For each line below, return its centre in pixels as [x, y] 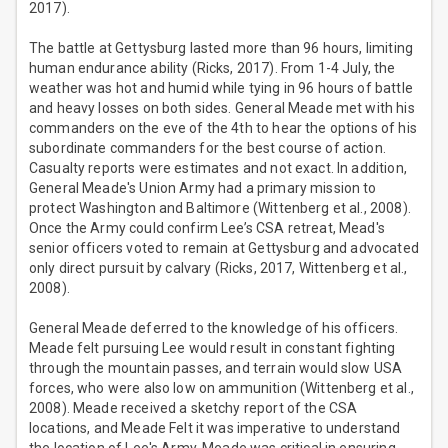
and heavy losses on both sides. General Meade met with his [222, 108]
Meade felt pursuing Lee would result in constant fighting [212, 348]
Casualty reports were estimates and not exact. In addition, [218, 168]
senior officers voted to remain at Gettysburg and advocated [224, 248]
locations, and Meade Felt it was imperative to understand [215, 428]
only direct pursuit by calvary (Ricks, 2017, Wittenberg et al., [218, 268]
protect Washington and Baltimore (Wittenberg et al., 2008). [220, 208]
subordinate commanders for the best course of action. [207, 148]
